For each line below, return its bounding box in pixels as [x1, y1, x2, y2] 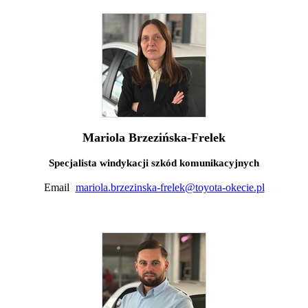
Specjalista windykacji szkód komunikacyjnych [49, 157, 259, 168]
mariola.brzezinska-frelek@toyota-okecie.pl [75, 181, 265, 193]
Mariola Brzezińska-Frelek [82, 130, 225, 144]
